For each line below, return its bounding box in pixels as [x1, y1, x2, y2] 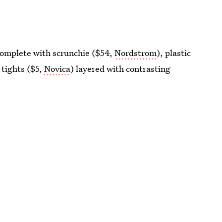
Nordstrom [114, 47, 157, 58]
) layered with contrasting [70, 62, 171, 74]
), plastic [157, 47, 191, 58]
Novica [44, 62, 71, 74]
